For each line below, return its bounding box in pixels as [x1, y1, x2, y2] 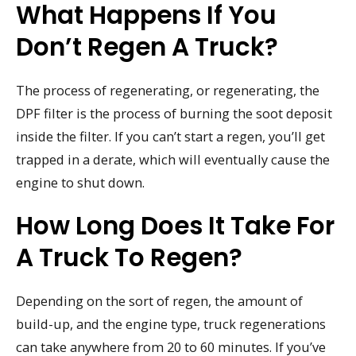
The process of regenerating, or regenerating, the [16, 81, 319, 100]
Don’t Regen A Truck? [16, 29, 278, 65]
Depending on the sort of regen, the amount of [16, 291, 303, 310]
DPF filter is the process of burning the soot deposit [16, 104, 332, 123]
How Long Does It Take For [16, 207, 335, 243]
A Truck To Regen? [16, 239, 242, 275]
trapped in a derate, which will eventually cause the [16, 150, 330, 169]
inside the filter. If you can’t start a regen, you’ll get [16, 127, 325, 146]
